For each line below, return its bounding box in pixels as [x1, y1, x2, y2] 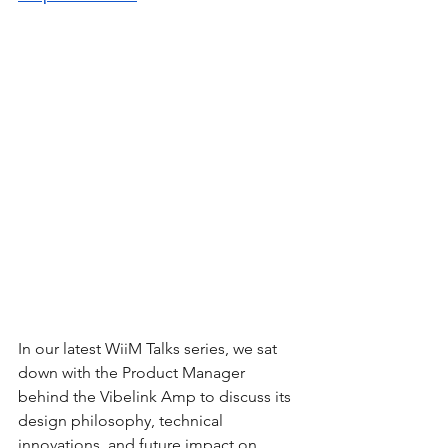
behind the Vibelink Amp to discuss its [18, 386, 295, 406]
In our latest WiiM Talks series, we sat [18, 338, 281, 358]
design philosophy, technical [18, 410, 227, 430]
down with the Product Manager [18, 362, 249, 382]
